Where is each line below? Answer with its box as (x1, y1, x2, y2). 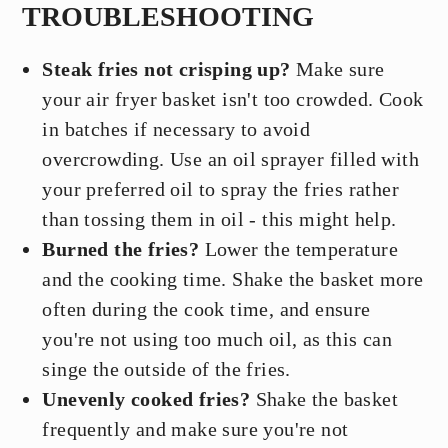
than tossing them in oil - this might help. (42, 208, 397, 231)
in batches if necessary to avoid (42, 118, 311, 141)
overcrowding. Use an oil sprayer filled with (42, 148, 419, 171)
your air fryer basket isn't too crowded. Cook (42, 88, 424, 111)
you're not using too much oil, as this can (42, 328, 393, 351)
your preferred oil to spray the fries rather (42, 178, 399, 201)
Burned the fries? (42, 238, 200, 261)
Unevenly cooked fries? (42, 388, 251, 411)
